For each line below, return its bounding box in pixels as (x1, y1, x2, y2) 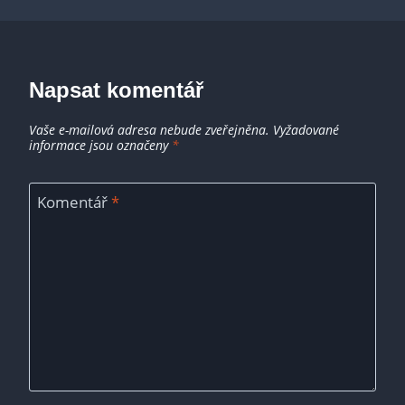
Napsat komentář (29, 78, 203, 103)
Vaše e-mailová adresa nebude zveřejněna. (29, 121, 269, 139)
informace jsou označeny (29, 137, 172, 155)
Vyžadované (273, 121, 339, 139)
